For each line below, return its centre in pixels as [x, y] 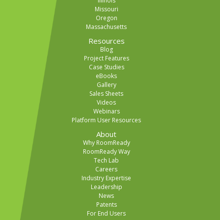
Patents [106, 205]
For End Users [106, 214]
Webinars [106, 111]
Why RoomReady [106, 143]
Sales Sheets [106, 94]
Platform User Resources [106, 120]
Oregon [106, 18]
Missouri [106, 9]
